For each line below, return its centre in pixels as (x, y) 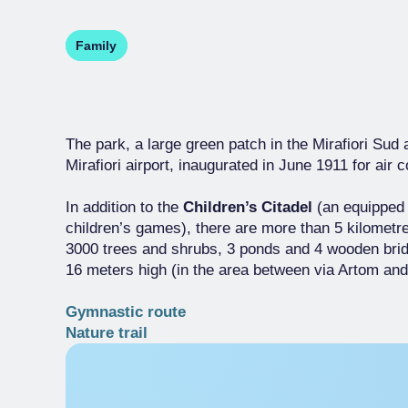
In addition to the (124, 207)
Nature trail (107, 333)
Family (97, 46)
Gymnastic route (126, 312)
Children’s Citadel (250, 207)
